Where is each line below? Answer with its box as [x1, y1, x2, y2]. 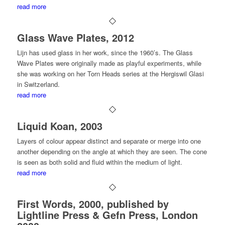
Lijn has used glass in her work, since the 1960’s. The [17, 48, 176, 57]
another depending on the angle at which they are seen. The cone [17, 147, 207, 156]
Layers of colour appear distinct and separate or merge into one [17, 136, 201, 146]
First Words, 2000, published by [17, 196, 169, 211]
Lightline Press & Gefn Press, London [17, 207, 198, 222]
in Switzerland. [17, 79, 60, 89]
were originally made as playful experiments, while [53, 58, 201, 68]
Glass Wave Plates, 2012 [17, 30, 134, 45]
